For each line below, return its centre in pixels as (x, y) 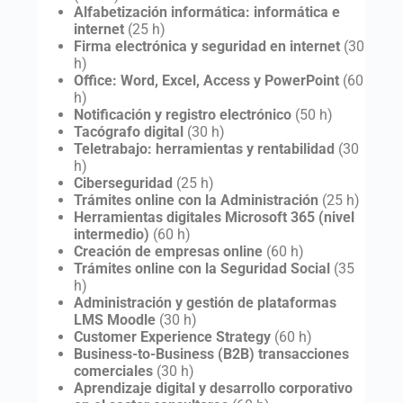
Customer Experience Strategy (172, 336)
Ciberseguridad (123, 183)
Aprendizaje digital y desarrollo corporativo (213, 388)
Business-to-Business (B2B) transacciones (211, 354)
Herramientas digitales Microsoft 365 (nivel (214, 217)
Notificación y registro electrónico (182, 114)
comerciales (113, 371)
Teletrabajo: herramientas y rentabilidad (204, 148)
